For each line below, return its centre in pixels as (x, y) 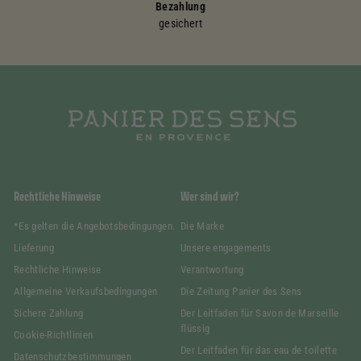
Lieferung (34, 248)
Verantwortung (212, 270)
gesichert (180, 23)
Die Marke (203, 226)
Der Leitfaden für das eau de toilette (259, 351)
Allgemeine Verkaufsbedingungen (86, 292)
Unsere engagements (226, 248)
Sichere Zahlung (49, 313)
